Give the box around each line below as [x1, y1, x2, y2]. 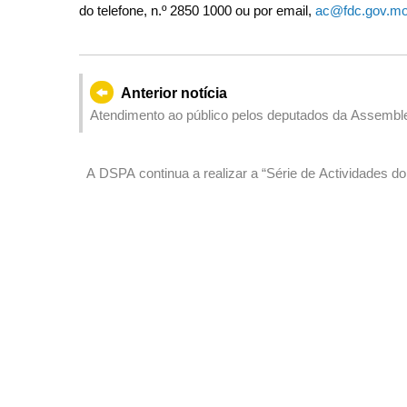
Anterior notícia [120, 84, 227, 101]
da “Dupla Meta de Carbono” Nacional [86, 186, 310, 203]
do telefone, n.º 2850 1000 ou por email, [79, 2, 315, 18]
